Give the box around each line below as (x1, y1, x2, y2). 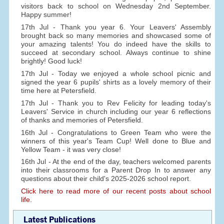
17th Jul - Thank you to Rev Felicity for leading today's (20, 98, 211, 107)
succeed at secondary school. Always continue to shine (20, 48, 211, 56)
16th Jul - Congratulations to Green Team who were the (20, 128, 211, 136)
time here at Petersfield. (20, 86, 96, 94)
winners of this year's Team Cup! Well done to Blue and (20, 136, 211, 145)
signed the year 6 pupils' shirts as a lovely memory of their (20, 77, 211, 86)
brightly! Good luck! (20, 56, 82, 65)
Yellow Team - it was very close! (20, 145, 121, 153)
